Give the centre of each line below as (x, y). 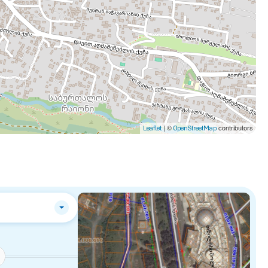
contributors (235, 127)
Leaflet (153, 129)
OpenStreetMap (195, 129)
